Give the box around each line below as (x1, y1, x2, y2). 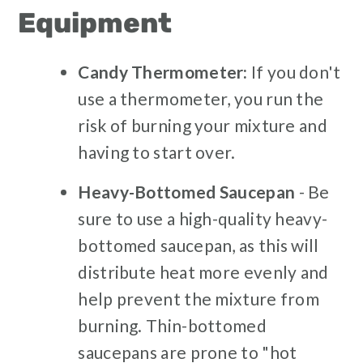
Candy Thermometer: (78, 62, 248, 83)
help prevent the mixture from (78, 288, 320, 310)
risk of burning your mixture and (78, 115, 327, 136)
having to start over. (78, 142, 236, 163)
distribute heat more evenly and (78, 262, 329, 283)
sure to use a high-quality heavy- (78, 208, 328, 229)
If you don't (247, 62, 341, 83)
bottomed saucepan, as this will (78, 235, 319, 256)
